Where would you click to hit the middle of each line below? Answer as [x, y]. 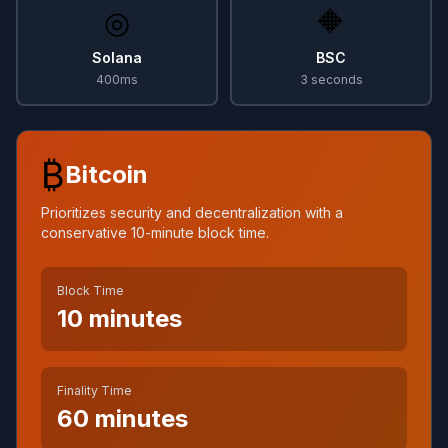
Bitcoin [106, 174]
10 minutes [119, 318]
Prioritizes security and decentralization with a [192, 212]
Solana [117, 57]
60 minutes [122, 418]
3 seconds [331, 79]
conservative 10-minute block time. [155, 232]
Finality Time [94, 390]
